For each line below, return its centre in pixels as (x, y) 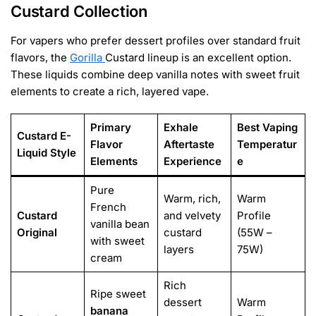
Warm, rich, (192, 199)
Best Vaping (267, 128)
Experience (192, 162)
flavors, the (40, 57)
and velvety (192, 216)
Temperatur (267, 145)
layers (178, 250)
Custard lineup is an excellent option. (198, 57)
